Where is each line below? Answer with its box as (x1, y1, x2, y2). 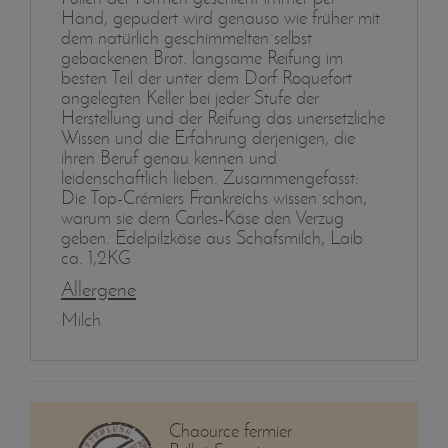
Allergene (61, 275, 136, 301)
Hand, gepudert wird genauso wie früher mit (61, 5, 380, 29)
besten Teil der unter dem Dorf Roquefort (61, 65, 352, 89)
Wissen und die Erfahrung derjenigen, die (61, 125, 355, 149)
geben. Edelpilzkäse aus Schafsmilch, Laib (61, 225, 363, 249)
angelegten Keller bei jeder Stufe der (61, 85, 319, 109)
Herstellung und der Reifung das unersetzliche (61, 105, 385, 129)
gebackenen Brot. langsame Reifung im (61, 45, 343, 69)
